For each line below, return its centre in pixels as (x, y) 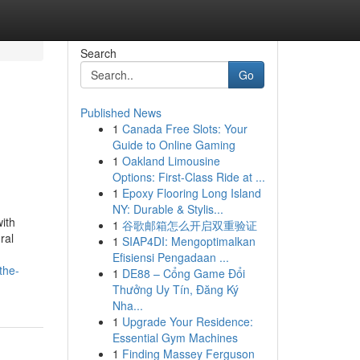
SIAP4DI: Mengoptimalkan (188, 241)
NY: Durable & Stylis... (168, 209)
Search (98, 53)
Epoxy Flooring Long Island (191, 193)
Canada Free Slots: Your (184, 129)
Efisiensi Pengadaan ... (170, 257)
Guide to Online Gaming (174, 145)
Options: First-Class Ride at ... (188, 177)
